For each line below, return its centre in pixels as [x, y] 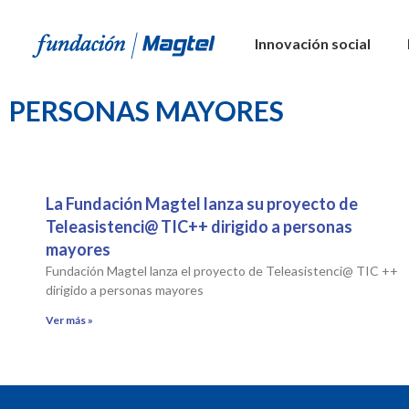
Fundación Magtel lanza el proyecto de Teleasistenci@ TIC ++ [222, 271]
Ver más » [69, 320]
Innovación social [313, 43]
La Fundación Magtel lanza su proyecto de [202, 204]
